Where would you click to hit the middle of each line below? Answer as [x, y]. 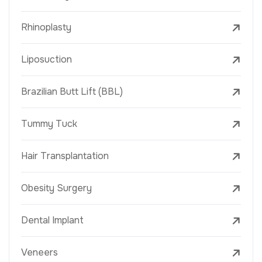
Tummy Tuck [49, 124]
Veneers [39, 253]
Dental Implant [52, 220]
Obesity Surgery [56, 188]
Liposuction [46, 60]
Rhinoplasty [46, 27]
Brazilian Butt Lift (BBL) [72, 92]
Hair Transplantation [65, 156]
